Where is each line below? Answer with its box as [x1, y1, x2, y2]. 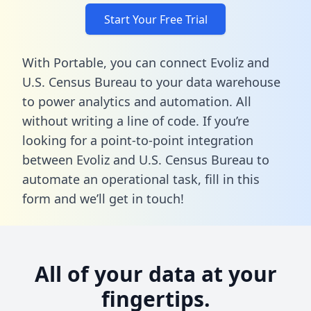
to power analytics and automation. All [22, 92, 251, 110]
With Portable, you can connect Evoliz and [22, 53, 269, 71]
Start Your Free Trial [103, 11, 208, 27]
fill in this [205, 170, 260, 187]
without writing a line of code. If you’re [22, 112, 249, 129]
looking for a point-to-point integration [22, 131, 253, 149]
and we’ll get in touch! [51, 190, 184, 207]
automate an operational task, [22, 170, 205, 187]
